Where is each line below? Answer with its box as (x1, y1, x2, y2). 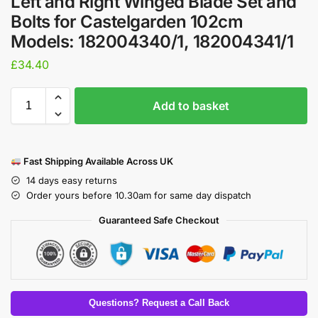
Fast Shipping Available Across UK (21, 155, 173, 167)
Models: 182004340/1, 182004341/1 (11, 31, 293, 53)
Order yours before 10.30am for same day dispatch (26, 189, 251, 201)
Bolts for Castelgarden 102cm (11, 11, 243, 33)
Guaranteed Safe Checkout (99, 214, 219, 226)
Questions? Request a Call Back (89, 298, 229, 308)
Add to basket (153, 98, 229, 113)
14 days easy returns (26, 174, 117, 186)
